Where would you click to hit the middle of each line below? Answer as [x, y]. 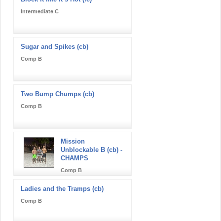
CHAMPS [74, 158]
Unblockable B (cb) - [92, 149]
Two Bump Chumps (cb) [57, 94]
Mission [73, 141]
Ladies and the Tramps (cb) [62, 188]
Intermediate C [40, 11]
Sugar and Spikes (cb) [55, 46]
